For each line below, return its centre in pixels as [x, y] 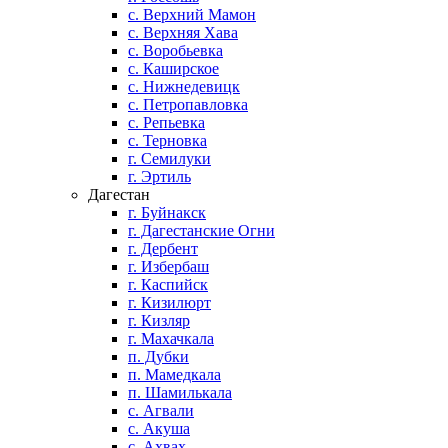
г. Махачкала [171, 338]
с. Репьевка [166, 122]
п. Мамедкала [174, 374]
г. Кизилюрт [169, 302]
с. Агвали [161, 410]
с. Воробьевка [175, 50]
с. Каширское [173, 68]
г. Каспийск [168, 284]
